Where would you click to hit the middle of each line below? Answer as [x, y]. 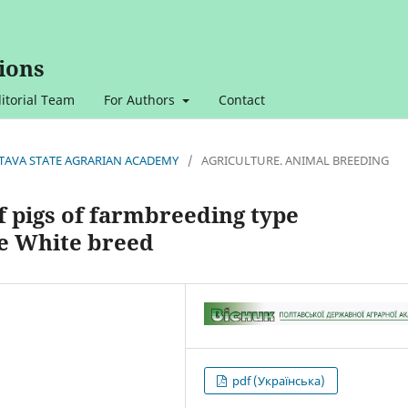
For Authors [141, 99]
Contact [241, 99]
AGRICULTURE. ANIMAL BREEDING [295, 160]
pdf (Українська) [278, 381]
